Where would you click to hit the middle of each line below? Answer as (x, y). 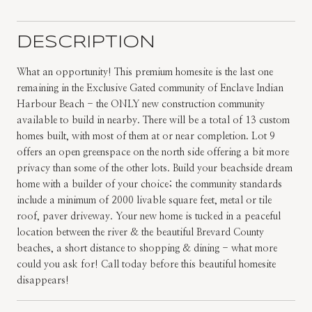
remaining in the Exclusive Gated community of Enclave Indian (150, 88)
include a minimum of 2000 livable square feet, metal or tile (144, 200)
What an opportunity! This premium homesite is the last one (145, 72)
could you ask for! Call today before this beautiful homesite (146, 264)
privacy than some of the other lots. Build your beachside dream (155, 168)
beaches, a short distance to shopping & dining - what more (147, 248)
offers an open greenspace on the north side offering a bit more (153, 152)
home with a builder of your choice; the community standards (149, 184)
